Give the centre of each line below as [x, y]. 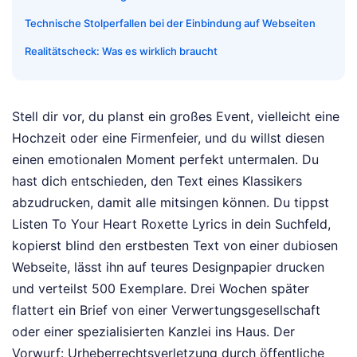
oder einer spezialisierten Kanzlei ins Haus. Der [153, 332]
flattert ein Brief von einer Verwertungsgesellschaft [166, 310]
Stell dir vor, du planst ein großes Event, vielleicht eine [176, 117]
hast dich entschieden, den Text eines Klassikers [157, 181]
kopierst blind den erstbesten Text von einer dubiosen [175, 246]
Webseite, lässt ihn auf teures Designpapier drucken [168, 267]
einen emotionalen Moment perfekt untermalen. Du [165, 160]
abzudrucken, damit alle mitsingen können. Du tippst [171, 203]
